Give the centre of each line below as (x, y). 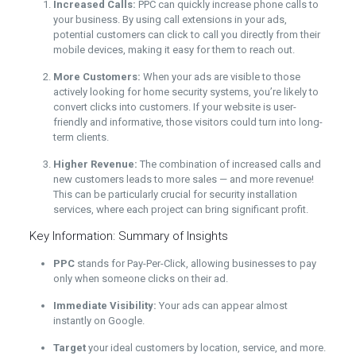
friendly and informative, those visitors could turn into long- (188, 122)
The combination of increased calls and (229, 164)
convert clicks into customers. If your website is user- (174, 107)
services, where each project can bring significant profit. (180, 210)
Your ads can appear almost (222, 306)
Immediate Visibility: (104, 306)
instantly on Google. (99, 321)
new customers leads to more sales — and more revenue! (183, 180)
